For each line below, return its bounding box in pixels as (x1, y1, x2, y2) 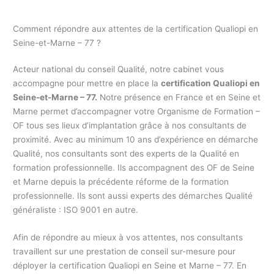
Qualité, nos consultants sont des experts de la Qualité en (13, 149, 240, 158)
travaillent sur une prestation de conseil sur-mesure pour (13, 246, 236, 256)
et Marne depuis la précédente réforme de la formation (13, 177, 229, 187)
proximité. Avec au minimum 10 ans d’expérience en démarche (13, 135, 259, 144)
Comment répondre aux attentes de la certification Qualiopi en (13, 24, 259, 34)
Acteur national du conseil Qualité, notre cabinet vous (13, 64, 224, 74)
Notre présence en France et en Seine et (97, 92, 261, 102)
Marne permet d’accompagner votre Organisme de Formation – (13, 106, 261, 116)
